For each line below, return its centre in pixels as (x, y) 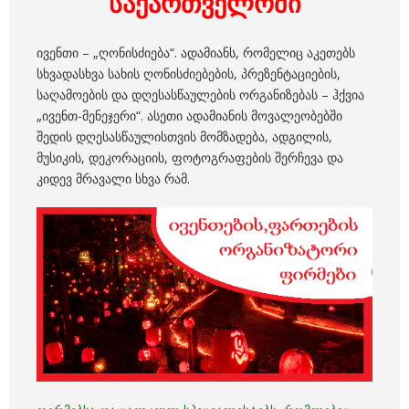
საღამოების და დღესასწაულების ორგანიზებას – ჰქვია (200, 95)
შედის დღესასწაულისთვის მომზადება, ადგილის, (184, 137)
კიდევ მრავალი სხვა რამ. (113, 179)
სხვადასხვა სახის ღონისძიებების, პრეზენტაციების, (189, 74)
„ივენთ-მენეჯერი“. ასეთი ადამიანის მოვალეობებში (189, 116)
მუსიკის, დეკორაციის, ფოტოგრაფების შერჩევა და (190, 158)
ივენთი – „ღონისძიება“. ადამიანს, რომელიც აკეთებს (196, 53)
